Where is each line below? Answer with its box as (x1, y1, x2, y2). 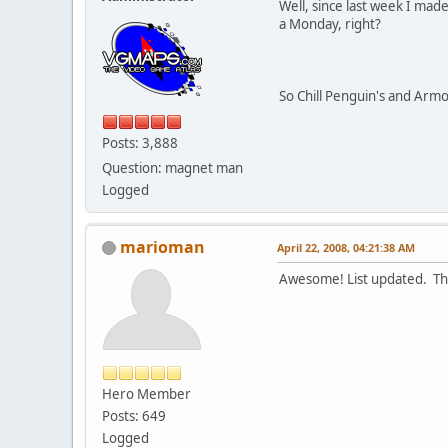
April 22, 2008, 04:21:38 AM (277, 239, 415, 255)
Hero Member (102, 384, 191, 403)
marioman (120, 235, 205, 258)
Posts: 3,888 (102, 133, 178, 152)
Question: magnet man (102, 158, 243, 177)
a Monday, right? (279, 14, 381, 33)
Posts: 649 (102, 406, 166, 425)
